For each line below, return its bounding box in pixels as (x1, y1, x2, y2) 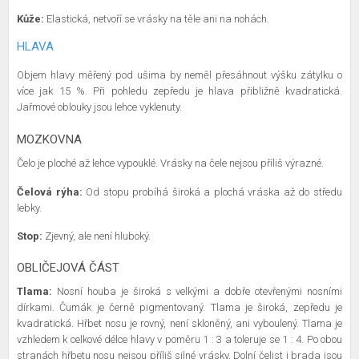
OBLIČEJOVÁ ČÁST (17, 260, 119, 275)
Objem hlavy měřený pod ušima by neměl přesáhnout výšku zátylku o (17, 69, 342, 81)
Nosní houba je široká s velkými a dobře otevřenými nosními (56, 285, 343, 297)
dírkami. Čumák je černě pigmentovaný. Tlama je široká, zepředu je (17, 301, 342, 313)
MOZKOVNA (17, 132, 82, 147)
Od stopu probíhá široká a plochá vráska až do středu (86, 186, 343, 198)
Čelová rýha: (17, 186, 83, 198)
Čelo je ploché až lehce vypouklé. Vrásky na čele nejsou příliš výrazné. (17, 157, 324, 169)
